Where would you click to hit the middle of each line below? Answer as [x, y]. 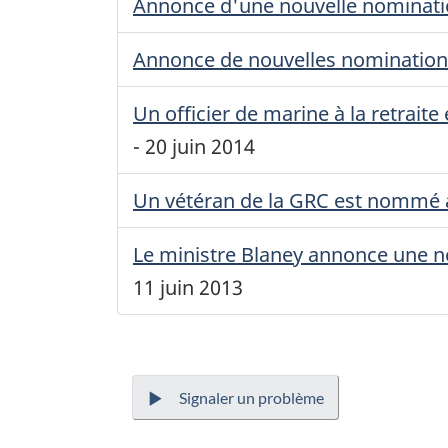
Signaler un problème [251, 398]
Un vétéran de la [211, 201]
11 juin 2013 [188, 288]
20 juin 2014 [200, 147]
